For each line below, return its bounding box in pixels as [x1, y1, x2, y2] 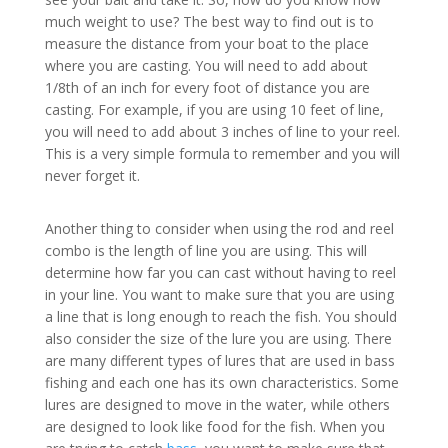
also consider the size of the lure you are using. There [44, 329, 392, 349]
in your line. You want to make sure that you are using [44, 285, 394, 305]
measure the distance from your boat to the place [44, 34, 369, 54]
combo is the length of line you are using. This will [44, 241, 367, 261]
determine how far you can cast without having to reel [44, 263, 396, 283]
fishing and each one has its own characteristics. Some [44, 373, 399, 393]
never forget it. [44, 166, 140, 186]
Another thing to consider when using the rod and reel [44, 219, 394, 239]
